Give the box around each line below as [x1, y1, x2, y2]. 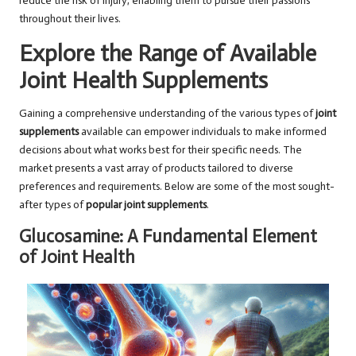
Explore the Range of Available [19, 40, 316, 68]
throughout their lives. [19, 12, 121, 26]
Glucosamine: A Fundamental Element [19, 226, 317, 248]
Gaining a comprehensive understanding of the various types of [19, 106, 315, 121]
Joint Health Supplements [19, 67, 268, 95]
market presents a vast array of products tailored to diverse [19, 161, 293, 176]
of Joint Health [19, 246, 135, 269]
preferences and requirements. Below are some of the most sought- [19, 180, 335, 194]
